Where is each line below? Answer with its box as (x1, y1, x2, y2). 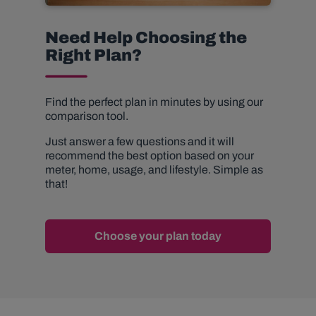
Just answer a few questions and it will (45, 135, 234, 148)
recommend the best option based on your (45, 150, 254, 162)
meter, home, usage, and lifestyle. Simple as (45, 164, 263, 176)
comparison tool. (45, 110, 130, 123)
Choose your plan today (95, 230, 221, 243)
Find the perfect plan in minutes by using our (45, 96, 263, 109)
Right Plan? (45, 47, 142, 65)
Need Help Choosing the (45, 29, 247, 47)
